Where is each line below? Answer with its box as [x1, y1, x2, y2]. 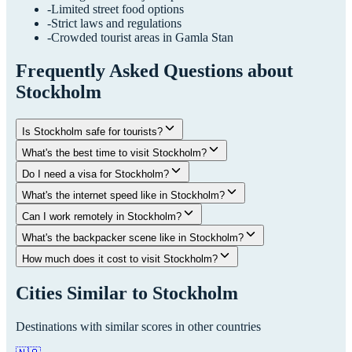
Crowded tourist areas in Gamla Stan [51, 30, 233, 44]
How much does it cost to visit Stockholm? [22, 252, 218, 265]
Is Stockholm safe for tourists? [22, 125, 163, 137]
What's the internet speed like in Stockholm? [22, 189, 225, 201]
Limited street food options [51, 2, 184, 16]
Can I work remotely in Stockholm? [22, 210, 181, 222]
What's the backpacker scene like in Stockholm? [22, 231, 244, 244]
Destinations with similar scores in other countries [16, 319, 261, 333]
